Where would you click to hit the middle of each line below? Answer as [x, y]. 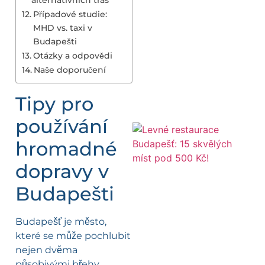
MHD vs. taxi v [62, 28]
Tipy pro [54, 104]
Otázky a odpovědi [72, 55]
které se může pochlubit [73, 235]
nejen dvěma [46, 250]
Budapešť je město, [61, 221]
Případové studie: [70, 14]
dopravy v [62, 171]
